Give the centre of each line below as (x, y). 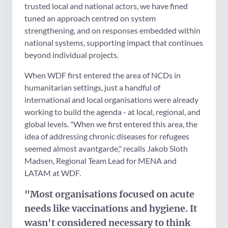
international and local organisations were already (111, 99)
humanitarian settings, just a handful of (92, 87)
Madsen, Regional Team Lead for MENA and (101, 160)
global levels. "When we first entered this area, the (111, 124)
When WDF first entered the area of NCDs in (103, 75)
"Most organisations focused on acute (109, 194)
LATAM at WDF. (53, 173)
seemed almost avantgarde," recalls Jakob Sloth (106, 148)
